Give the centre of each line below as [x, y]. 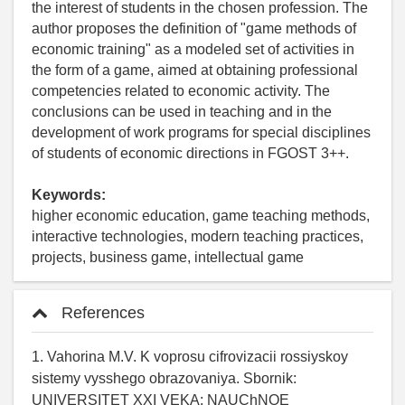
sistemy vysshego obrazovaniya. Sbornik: [164, 378]
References [101, 312]
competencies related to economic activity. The [181, 90]
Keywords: [69, 194]
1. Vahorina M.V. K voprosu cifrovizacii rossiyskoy [190, 356]
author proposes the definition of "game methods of [194, 28]
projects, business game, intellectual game [168, 257]
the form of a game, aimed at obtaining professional [195, 70]
